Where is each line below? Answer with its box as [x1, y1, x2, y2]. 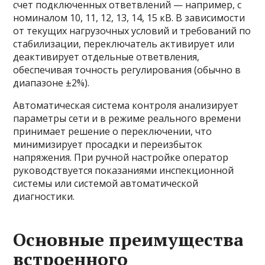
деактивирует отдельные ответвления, [13, 50, 200, 63]
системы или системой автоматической [13, 177, 199, 190]
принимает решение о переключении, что [13, 125, 212, 138]
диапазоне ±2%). [13, 76, 90, 89]
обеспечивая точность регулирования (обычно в [13, 63, 241, 76]
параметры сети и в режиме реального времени [13, 112, 241, 125]
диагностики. [13, 190, 75, 203]
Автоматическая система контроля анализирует [13, 99, 239, 112]
